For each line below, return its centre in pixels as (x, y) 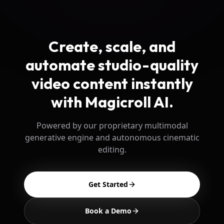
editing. (112, 150)
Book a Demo (108, 211)
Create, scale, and (112, 47)
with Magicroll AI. (112, 102)
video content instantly (112, 84)
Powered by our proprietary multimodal (112, 126)
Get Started (108, 184)
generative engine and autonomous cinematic (112, 138)
